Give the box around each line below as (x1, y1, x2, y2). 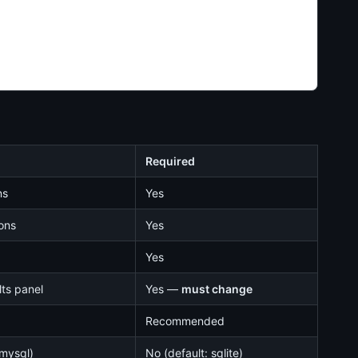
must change (181, 282, 253, 296)
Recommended (145, 314, 225, 328)
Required (145, 154, 195, 168)
